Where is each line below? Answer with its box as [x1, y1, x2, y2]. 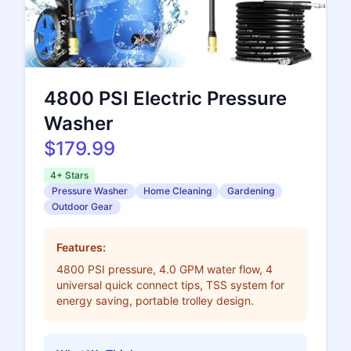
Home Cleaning [143, 185, 212, 197]
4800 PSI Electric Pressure [44, 87, 287, 110]
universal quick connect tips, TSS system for [56, 278, 284, 292]
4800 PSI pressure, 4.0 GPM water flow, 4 [56, 262, 273, 277]
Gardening [227, 185, 274, 197]
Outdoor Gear [52, 201, 113, 213]
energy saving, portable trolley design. [56, 294, 254, 308]
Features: [56, 241, 106, 255]
